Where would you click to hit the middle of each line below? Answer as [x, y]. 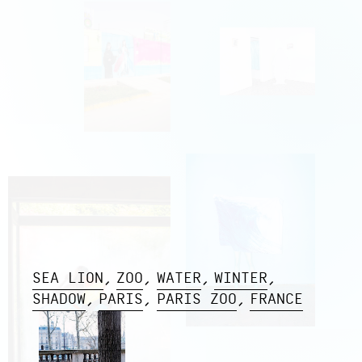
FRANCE [277, 301]
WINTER [241, 280]
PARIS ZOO [196, 301]
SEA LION [68, 280]
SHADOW [59, 301]
